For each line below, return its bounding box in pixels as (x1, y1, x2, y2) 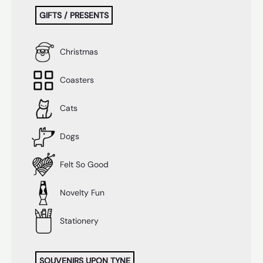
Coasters (58, 74, 94, 85)
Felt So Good (58, 159, 109, 170)
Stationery (58, 215, 99, 226)
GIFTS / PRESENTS (39, 10, 109, 21)
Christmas (58, 46, 98, 57)
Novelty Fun (58, 187, 104, 198)
